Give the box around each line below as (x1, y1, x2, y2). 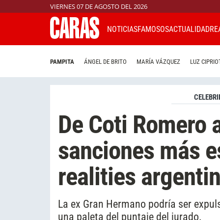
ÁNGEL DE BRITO (84, 58, 127, 66)
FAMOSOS (137, 24, 169, 34)
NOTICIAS (107, 24, 137, 34)
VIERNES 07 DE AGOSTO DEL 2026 (50, 2, 147, 11)
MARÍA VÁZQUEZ (137, 58, 180, 66)
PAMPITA (50, 58, 74, 66)
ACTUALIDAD (169, 24, 210, 34)
